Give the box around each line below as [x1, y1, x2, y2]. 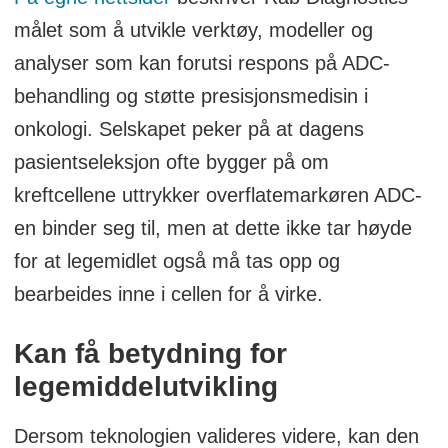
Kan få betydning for [13, 338, 287, 370]
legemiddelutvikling [13, 371, 278, 403]
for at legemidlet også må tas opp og [13, 250, 340, 273]
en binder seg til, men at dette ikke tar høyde [13, 217, 412, 240]
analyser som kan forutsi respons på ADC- [13, 52, 390, 75]
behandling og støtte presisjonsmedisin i [13, 85, 368, 108]
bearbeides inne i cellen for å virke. [13, 283, 323, 306]
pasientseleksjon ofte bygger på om [13, 151, 329, 174]
